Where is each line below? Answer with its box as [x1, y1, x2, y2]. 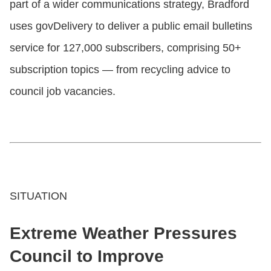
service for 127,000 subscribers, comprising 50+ [10, 41, 241, 54]
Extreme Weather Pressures [10, 223, 237, 243]
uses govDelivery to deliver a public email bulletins [10, 19, 252, 32]
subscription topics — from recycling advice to [10, 63, 230, 76]
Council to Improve [10, 246, 164, 266]
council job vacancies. [10, 85, 116, 97]
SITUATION [10, 189, 67, 202]
